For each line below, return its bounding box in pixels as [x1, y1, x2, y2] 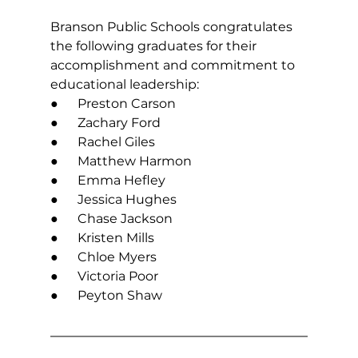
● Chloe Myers [50, 249, 157, 265]
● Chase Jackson [50, 211, 173, 227]
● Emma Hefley [50, 173, 165, 189]
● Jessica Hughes [50, 192, 177, 208]
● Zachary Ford [50, 115, 161, 131]
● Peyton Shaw [50, 288, 162, 304]
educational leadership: [50, 77, 199, 93]
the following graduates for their [50, 38, 260, 54]
